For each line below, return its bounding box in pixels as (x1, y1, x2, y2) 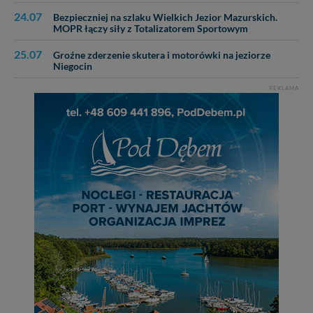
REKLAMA (269, 85, 299, 92)
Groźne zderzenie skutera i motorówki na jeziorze (53, 50, 270, 61)
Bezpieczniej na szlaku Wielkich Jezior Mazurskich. (53, 12, 277, 24)
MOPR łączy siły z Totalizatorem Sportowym (53, 23, 248, 35)
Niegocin (53, 61, 92, 73)
